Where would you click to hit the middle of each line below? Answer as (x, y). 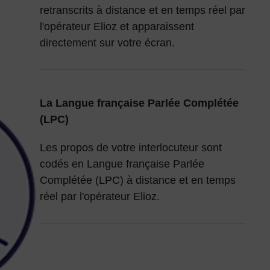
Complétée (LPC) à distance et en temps (137, 181)
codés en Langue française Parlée (122, 164)
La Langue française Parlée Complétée (139, 103)
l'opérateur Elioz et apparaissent (117, 27)
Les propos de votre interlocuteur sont (130, 148)
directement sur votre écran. (107, 43)
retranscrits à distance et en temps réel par (142, 11)
